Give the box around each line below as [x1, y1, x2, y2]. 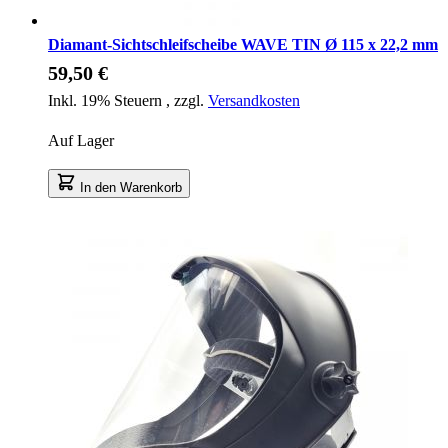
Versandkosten [208, 91, 300, 109]
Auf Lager [48, 131, 114, 149]
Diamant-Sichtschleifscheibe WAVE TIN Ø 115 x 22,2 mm [48, 35, 438, 53]
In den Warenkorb [80, 179, 182, 195]
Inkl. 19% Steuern [48, 91, 166, 109]
